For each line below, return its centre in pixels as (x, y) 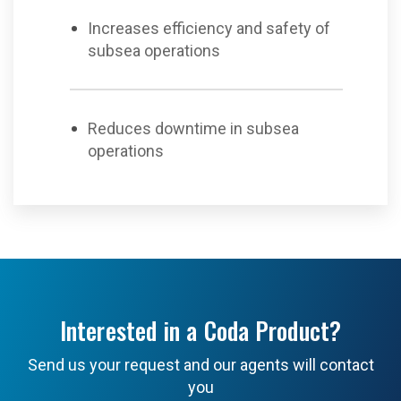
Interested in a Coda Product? (200, 330)
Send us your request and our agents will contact (200, 365)
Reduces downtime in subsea (193, 128)
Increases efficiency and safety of (209, 28)
